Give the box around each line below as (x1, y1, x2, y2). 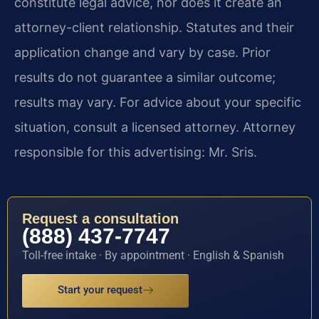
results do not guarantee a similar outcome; (14, 70, 276, 85)
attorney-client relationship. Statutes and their (14, 20, 294, 36)
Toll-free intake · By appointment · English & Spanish (22, 248, 284, 262)
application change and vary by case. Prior (14, 45, 271, 61)
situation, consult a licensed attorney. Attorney (14, 120, 296, 135)
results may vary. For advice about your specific (14, 95, 301, 110)
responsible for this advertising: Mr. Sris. (14, 145, 257, 160)
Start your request (58, 283, 142, 297)
